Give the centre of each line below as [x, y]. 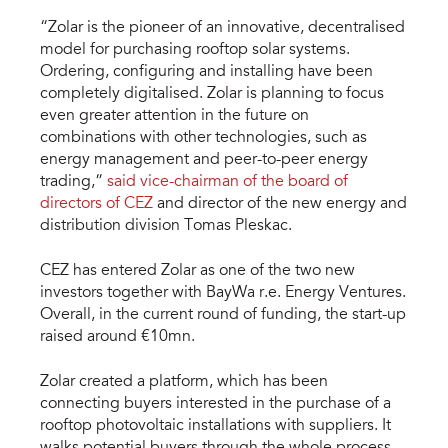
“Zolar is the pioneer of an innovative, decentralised [222, 27]
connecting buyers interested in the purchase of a [215, 403]
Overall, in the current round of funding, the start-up [223, 314]
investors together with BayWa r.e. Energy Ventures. [223, 292]
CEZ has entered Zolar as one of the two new [197, 270]
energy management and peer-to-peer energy [204, 159]
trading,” [73, 181]
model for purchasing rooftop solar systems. [195, 49]
